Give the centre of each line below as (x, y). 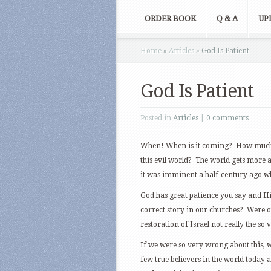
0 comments (227, 118)
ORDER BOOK (170, 18)
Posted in (157, 118)
